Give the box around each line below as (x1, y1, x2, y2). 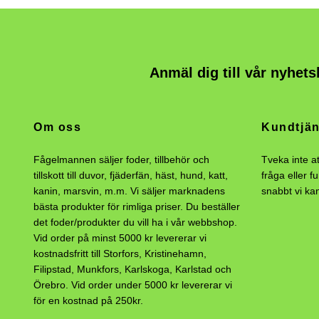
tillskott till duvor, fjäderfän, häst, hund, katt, (33, 169, 228, 181)
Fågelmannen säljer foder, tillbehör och (33, 153, 209, 165)
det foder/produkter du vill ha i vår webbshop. (33, 216, 237, 228)
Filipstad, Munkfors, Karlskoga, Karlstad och (33, 263, 231, 275)
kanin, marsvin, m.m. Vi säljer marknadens (33, 184, 225, 197)
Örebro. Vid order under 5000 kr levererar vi (33, 278, 232, 291)
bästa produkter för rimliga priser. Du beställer (33, 200, 240, 212)
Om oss (33, 120, 82, 133)
